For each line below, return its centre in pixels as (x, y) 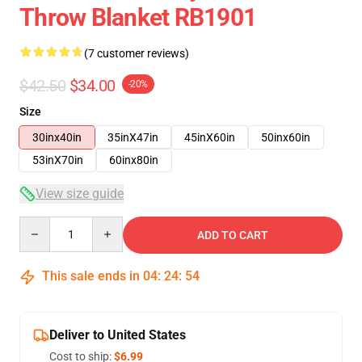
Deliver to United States (118, 335)
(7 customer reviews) (137, 53)
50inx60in (286, 137)
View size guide (80, 194)
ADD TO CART (233, 235)
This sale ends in (91, 276)
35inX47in (133, 137)
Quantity (41, 224)
